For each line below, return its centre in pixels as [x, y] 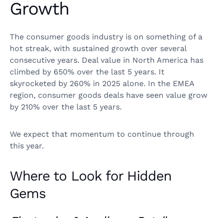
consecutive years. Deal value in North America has [107, 60]
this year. [27, 145]
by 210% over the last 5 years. [68, 107]
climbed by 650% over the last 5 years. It [87, 72]
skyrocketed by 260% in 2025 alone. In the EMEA [102, 83]
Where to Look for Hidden [91, 176]
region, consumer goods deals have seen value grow [109, 95]
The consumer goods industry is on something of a [106, 36]
